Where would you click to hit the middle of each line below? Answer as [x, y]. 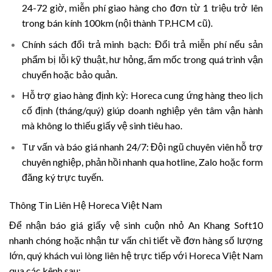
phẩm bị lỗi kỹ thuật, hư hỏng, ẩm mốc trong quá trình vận [142, 59]
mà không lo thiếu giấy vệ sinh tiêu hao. [102, 126]
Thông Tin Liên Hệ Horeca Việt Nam [86, 205]
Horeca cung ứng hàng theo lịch [196, 95]
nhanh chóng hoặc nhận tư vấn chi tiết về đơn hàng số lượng [136, 240]
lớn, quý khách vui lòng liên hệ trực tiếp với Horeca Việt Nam [136, 255]
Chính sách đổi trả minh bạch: [87, 44]
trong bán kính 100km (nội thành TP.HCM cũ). [117, 23]
